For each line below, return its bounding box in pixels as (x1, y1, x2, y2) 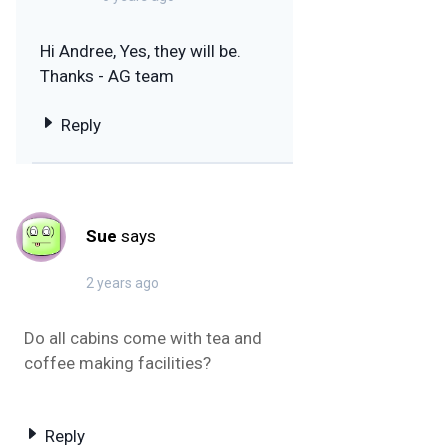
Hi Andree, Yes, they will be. (40, 40, 241, 61)
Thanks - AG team (40, 65, 174, 86)
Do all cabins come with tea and (24, 327, 262, 348)
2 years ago (86, 274, 159, 291)
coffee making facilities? (24, 352, 211, 373)
